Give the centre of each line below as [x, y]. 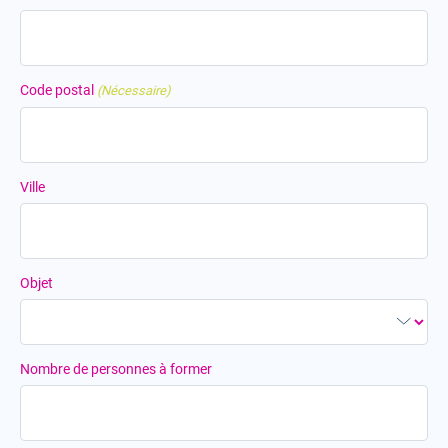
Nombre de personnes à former [116, 369]
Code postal [57, 90]
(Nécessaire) [134, 90]
